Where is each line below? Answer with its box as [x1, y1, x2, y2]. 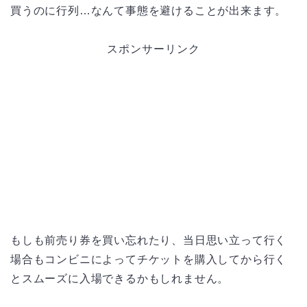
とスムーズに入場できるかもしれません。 [10, 272, 230, 284]
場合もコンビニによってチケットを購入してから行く [10, 253, 287, 265]
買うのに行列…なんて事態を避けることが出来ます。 [10, 4, 287, 16]
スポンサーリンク [107, 42, 200, 55]
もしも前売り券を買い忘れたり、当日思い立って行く [10, 234, 287, 246]
